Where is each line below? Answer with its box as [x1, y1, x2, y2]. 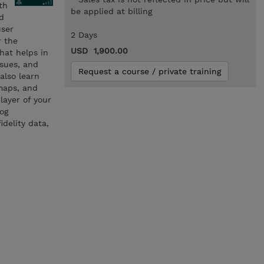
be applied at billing [70, 6, 152, 16]
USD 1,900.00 [70, 46, 128, 55]
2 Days [70, 30, 97, 39]
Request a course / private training [78, 67, 221, 76]
